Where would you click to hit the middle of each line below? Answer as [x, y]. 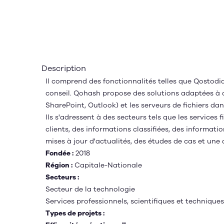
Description [64, 68]
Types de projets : [75, 213]
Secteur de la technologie [90, 189]
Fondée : [59, 153]
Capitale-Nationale [107, 165]
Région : [59, 165]
